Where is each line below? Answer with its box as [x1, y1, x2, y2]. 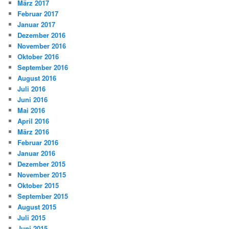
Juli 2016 [17, 84, 46, 94]
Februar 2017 [17, 9, 59, 19]
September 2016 [17, 62, 68, 73]
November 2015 [17, 170, 66, 180]
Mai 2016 [17, 105, 45, 116]
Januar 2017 [17, 19, 56, 30]
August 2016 [17, 73, 57, 83]
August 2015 [17, 202, 57, 212]
